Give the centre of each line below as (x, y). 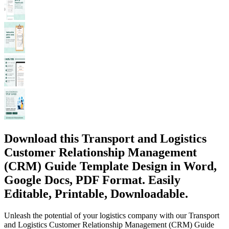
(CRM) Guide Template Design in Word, (110, 166)
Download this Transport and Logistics (105, 138)
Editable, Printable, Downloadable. (96, 193)
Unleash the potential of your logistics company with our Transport (112, 215)
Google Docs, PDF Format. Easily (92, 180)
